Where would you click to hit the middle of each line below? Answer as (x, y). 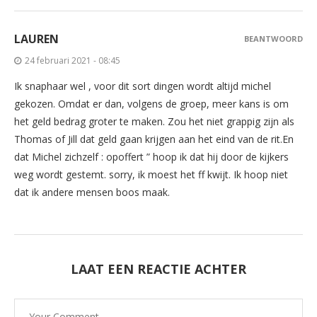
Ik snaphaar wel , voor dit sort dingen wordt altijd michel (143, 86)
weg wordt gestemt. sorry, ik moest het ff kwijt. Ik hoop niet (151, 174)
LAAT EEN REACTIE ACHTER (158, 269)
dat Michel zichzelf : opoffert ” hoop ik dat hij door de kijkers (151, 156)
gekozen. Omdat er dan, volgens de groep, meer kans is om (151, 103)
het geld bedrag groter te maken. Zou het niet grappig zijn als (154, 121)
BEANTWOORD (273, 38)
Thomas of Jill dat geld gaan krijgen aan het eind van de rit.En (154, 139)
